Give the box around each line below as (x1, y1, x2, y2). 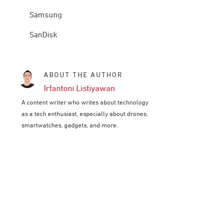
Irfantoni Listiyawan (44, 85, 115, 93)
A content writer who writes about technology (21, 100, 149, 106)
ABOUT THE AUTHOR (44, 72, 123, 79)
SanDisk (29, 31, 57, 39)
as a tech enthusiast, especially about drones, (21, 111, 148, 117)
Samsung (29, 11, 62, 19)
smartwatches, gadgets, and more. (21, 122, 118, 129)
